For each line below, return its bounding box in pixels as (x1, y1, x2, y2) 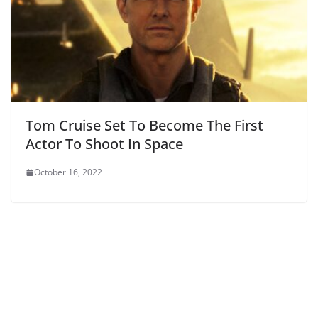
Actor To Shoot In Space (26, 134, 183, 154)
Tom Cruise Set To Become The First (26, 116, 263, 136)
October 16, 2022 (34, 166, 102, 179)
